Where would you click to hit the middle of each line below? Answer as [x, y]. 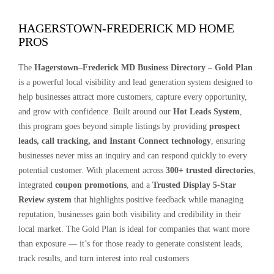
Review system [45, 200]
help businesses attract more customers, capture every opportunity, [133, 97]
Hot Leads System [206, 112]
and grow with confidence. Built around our [96, 112]
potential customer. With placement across [92, 170]
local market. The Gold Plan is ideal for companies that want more [134, 229]
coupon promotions [91, 185]
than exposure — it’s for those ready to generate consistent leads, [131, 244]
